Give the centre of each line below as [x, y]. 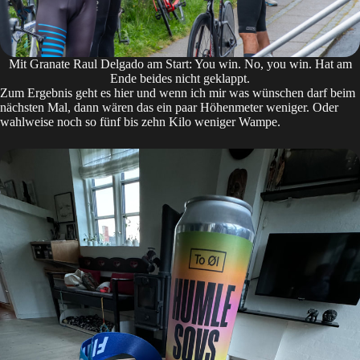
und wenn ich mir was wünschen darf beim [246, 93]
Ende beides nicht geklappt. [180, 79]
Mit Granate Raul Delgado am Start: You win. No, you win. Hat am [180, 64]
